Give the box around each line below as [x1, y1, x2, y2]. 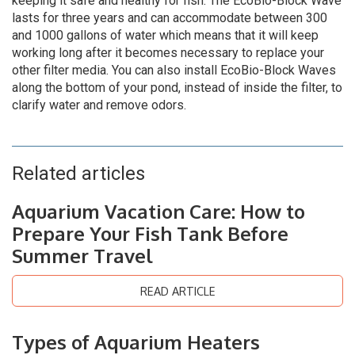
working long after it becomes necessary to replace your [12, 45, 324, 60]
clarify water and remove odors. [12, 97, 186, 113]
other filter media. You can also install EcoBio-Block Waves [12, 63, 336, 78]
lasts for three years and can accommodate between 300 [12, 10, 327, 25]
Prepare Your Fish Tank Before [12, 221, 288, 246]
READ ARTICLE [139, 284, 216, 298]
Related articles [12, 162, 145, 185]
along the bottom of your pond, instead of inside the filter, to [12, 80, 342, 95]
